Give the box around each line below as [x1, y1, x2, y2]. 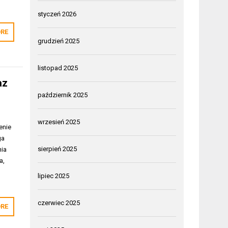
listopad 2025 [38, 64, 78, 72]
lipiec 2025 [38, 172, 70, 180]
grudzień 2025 [38, 37, 80, 45]
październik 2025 [38, 91, 88, 99]
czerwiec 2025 [38, 198, 80, 207]
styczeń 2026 [38, 10, 77, 18]
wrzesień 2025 [38, 118, 80, 126]
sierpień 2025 [38, 145, 77, 153]
